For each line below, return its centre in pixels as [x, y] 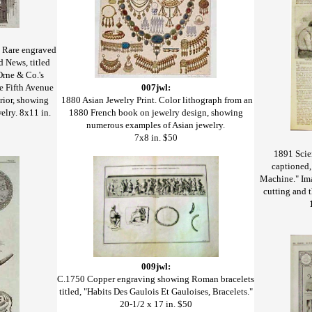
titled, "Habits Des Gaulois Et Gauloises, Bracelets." [156, 292]
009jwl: [156, 267]
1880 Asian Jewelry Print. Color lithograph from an [157, 100]
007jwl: [156, 88]
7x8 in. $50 [156, 138]
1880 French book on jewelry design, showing [156, 113]
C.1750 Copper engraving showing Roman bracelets [156, 279]
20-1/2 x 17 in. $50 [156, 304]
